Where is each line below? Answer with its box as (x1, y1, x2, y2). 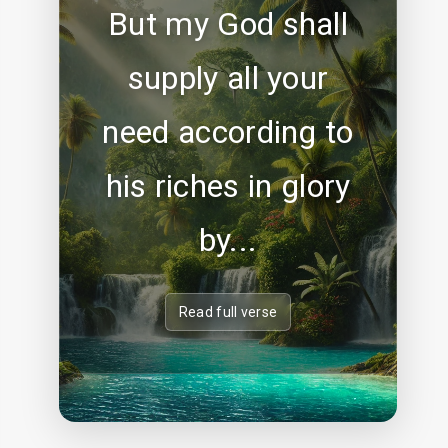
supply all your (127, 58, 329, 97)
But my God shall (108, 4, 349, 43)
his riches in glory (105, 166, 351, 205)
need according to (102, 112, 354, 151)
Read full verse (178, 303, 278, 320)
